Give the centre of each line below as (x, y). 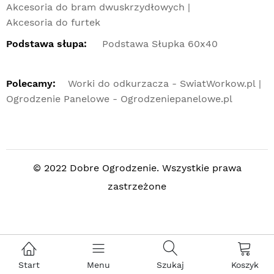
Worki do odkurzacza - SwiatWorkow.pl (162, 83)
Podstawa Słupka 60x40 (160, 43)
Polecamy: (31, 83)
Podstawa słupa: (46, 43)
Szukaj (171, 265)
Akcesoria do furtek (53, 22)
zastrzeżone (137, 186)
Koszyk (245, 265)
